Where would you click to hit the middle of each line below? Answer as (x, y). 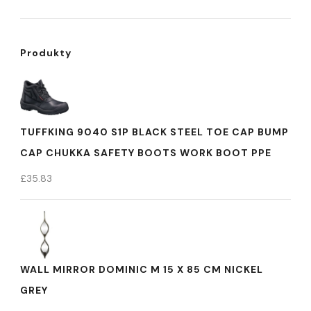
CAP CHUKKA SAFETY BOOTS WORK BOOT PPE (146, 153)
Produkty (46, 53)
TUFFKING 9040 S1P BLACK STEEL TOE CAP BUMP (154, 132)
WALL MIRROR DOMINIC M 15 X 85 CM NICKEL (142, 269)
